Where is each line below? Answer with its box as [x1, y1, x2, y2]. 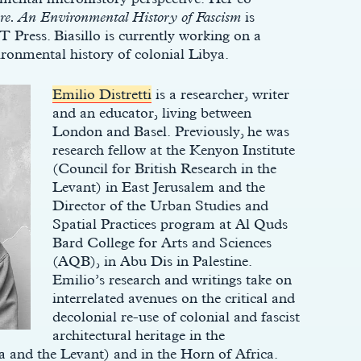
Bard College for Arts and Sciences [52, 234, 272, 251]
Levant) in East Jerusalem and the [52, 178, 265, 195]
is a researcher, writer [151, 85, 289, 102]
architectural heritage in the [52, 326, 225, 343]
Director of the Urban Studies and [52, 197, 268, 214]
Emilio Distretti [52, 85, 151, 102]
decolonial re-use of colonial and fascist [52, 308, 300, 325]
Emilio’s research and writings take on [52, 271, 292, 288]
